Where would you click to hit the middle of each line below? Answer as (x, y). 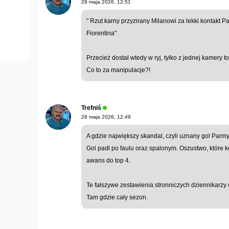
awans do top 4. (108, 160)
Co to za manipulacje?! (118, 70)
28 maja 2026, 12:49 (106, 117)
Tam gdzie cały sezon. (117, 197)
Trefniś (91, 108)
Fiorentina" (101, 33)
